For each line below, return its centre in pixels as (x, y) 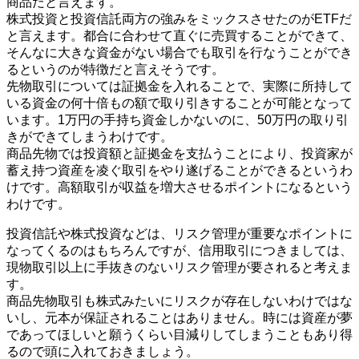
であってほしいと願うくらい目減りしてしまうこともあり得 (179, 334)
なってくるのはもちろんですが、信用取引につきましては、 (179, 250)
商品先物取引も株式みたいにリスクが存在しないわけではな (179, 301)
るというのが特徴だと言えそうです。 (115, 69)
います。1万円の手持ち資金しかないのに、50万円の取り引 (177, 119)
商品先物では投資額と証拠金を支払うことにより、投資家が (179, 153)
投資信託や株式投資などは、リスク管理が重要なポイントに (179, 233)
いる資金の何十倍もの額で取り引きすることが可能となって (179, 103)
